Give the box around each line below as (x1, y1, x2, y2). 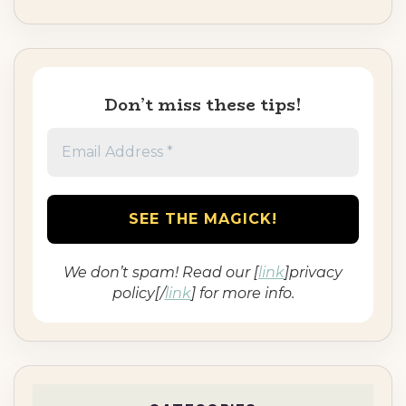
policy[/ (111, 285, 165, 303)
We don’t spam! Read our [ (63, 264, 258, 282)
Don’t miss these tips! (104, 92, 302, 118)
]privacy (285, 264, 343, 282)
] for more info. (190, 285, 295, 303)
